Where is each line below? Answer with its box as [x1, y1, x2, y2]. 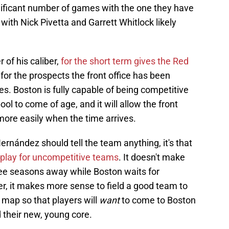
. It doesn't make [119, 152, 185, 163]
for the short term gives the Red [61, 56, 189, 67]
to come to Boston [120, 195, 196, 206]
